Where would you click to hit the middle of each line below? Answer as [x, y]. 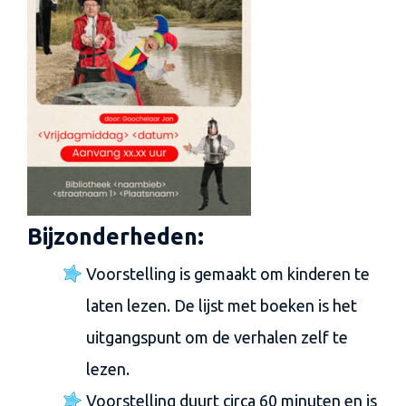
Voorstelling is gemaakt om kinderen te [228, 274]
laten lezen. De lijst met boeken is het [222, 305]
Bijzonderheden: [116, 237]
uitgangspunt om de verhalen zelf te [217, 337]
